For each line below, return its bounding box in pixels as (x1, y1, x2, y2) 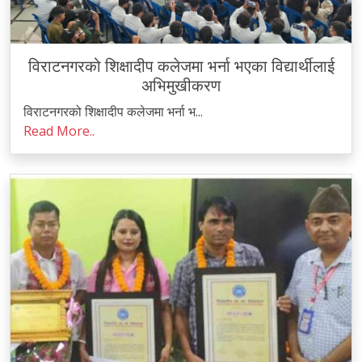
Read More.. (23, 122, 95, 140)
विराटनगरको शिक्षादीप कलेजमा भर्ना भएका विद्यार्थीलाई (27, 57, 335, 76)
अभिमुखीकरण (141, 76, 221, 95)
